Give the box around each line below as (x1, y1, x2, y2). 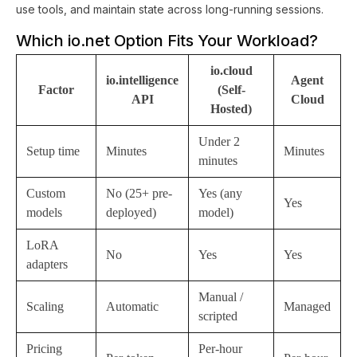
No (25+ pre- (106, 186, 172, 200)
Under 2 (198, 134, 240, 148)
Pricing (26, 341, 62, 355)
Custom (26, 186, 65, 200)
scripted (198, 308, 237, 323)
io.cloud (210, 63, 253, 77)
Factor (38, 82, 74, 96)
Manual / (198, 289, 243, 304)
